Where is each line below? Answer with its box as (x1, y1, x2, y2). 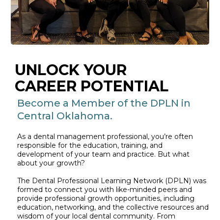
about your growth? (17, 159, 85, 167)
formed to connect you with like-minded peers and (17, 185, 192, 194)
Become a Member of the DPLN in (17, 97, 191, 109)
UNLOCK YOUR (15, 61, 127, 79)
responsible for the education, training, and (17, 141, 163, 150)
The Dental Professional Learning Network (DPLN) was (17, 176, 206, 185)
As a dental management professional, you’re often (17, 132, 193, 141)
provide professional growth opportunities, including (17, 194, 194, 203)
